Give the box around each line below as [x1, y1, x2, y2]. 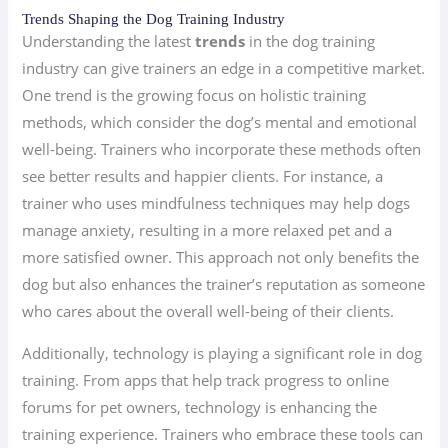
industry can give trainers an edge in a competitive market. [22, 58, 426, 79]
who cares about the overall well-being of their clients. [22, 301, 395, 322]
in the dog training [245, 31, 376, 52]
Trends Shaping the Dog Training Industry [22, 11, 286, 28]
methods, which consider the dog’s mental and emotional [22, 112, 418, 133]
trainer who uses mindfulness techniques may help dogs [22, 193, 411, 214]
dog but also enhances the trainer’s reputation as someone [22, 274, 426, 295]
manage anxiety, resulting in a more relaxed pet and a [22, 220, 393, 241]
